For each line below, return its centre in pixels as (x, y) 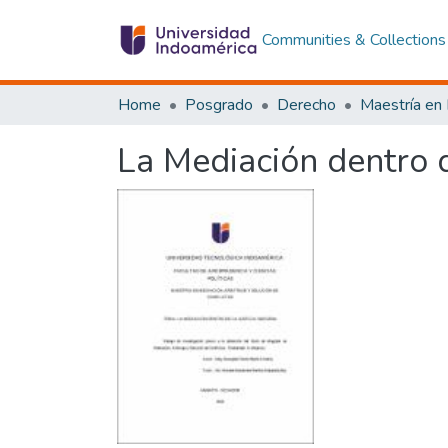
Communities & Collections (353, 40)
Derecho (306, 105)
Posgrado (219, 105)
